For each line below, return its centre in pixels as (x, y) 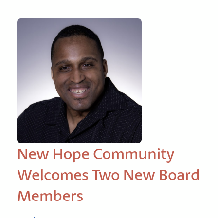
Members (50, 195)
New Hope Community (96, 154)
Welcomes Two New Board (109, 174)
